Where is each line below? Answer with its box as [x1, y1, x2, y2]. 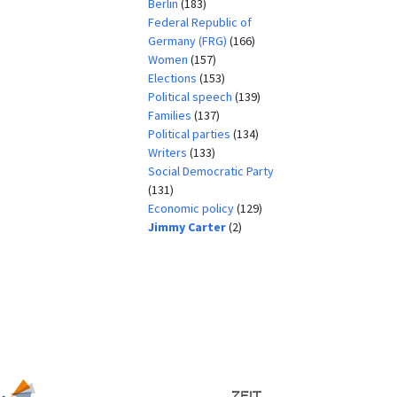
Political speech [147, 88, 235, 105]
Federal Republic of [147, 13, 252, 30]
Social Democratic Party [147, 162, 274, 179]
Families [147, 106, 194, 123]
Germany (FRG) [147, 32, 230, 49]
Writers [147, 144, 190, 160]
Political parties [147, 125, 233, 142]
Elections [147, 69, 199, 86]
